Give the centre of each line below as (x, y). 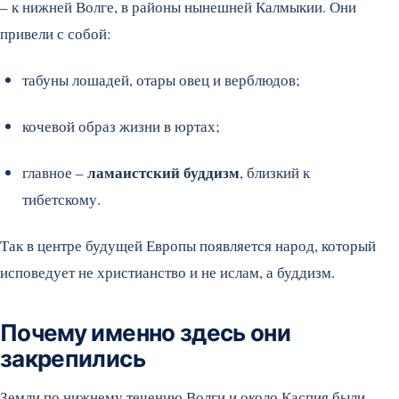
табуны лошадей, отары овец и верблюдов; (161, 80)
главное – (55, 173)
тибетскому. (61, 199)
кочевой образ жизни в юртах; (121, 126)
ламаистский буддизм (163, 173)
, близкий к (275, 173)
